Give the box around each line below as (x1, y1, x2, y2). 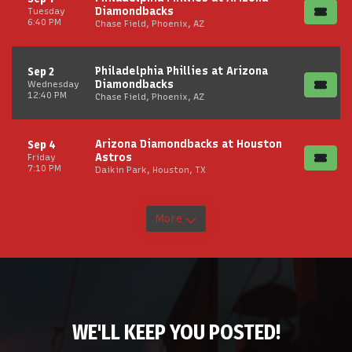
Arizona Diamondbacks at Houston (95, 137, 282, 151)
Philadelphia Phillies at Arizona (95, 64, 268, 78)
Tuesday (27, 5, 65, 16)
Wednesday (27, 79, 79, 90)
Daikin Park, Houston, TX (95, 163, 206, 175)
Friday (27, 152, 56, 163)
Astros (95, 150, 132, 164)
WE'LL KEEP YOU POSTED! (71, 320, 280, 345)
